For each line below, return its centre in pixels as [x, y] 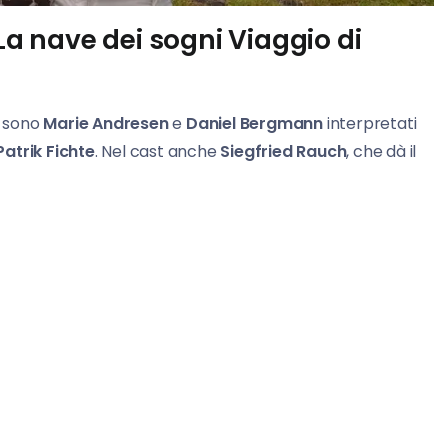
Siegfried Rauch [283, 152]
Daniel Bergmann [254, 124]
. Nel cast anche [157, 152]
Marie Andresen [106, 124]
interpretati [371, 124]
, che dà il [381, 152]
